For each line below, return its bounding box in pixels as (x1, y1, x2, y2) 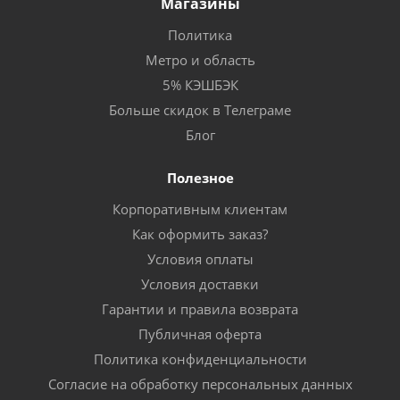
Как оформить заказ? (132, 224, 268, 243)
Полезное (166, 168, 234, 187)
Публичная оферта (138, 324, 262, 343)
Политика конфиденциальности (93, 349, 307, 368)
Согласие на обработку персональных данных (47, 374, 353, 393)
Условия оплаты (146, 249, 254, 268)
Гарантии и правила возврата (102, 299, 298, 318)
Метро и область (145, 50, 255, 69)
